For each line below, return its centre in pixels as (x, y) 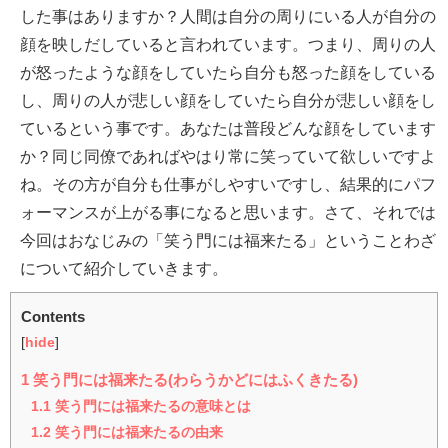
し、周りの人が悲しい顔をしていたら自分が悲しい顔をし (228, 100)
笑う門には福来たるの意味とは (151, 406)
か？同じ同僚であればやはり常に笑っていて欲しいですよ (228, 156)
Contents (53, 317)
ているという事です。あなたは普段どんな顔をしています (228, 128)
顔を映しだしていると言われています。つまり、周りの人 (228, 44)
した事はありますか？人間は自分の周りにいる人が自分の (228, 16)
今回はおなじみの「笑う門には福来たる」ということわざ (228, 240)
